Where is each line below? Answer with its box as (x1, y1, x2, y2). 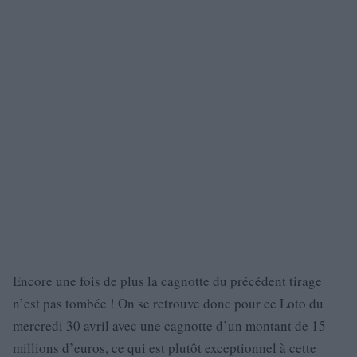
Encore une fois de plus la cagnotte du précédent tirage (13, 272, 322, 290)
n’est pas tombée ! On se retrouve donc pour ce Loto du (13, 294, 324, 312)
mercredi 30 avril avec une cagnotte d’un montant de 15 (13, 316, 326, 335)
